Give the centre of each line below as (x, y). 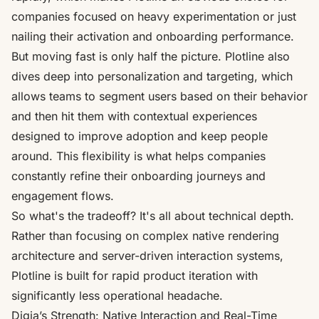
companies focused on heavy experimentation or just (154, 16)
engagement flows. (63, 195)
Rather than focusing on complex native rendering (145, 235)
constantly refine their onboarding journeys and (138, 176)
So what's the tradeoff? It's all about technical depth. (153, 215)
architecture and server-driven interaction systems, (147, 255)
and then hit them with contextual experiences (134, 116)
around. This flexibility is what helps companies (138, 156)
